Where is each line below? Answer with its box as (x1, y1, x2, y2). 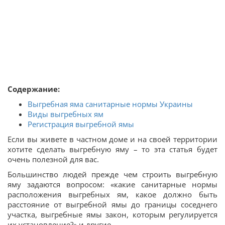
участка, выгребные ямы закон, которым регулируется (8, 209, 217, 220)
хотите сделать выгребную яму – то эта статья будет (8, 144, 217, 155)
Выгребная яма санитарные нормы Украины (28, 99, 193, 109)
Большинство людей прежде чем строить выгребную (8, 169, 217, 180)
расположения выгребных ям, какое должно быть (8, 189, 217, 200)
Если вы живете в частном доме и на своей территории (8, 134, 217, 145)
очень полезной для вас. (8, 154, 99, 165)
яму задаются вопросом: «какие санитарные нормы (8, 179, 217, 190)
